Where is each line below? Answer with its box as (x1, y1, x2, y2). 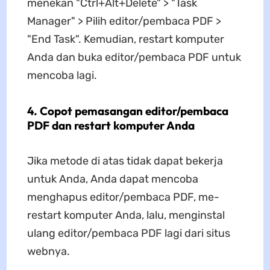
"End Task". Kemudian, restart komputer (27, 33, 224, 46)
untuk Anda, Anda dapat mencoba (27, 172, 198, 186)
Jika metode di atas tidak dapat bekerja (27, 154, 223, 168)
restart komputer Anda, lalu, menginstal (27, 209, 225, 222)
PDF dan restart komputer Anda (27, 118, 195, 133)
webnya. (27, 245, 70, 259)
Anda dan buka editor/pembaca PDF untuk (27, 51, 241, 64)
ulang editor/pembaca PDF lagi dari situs (27, 227, 230, 240)
